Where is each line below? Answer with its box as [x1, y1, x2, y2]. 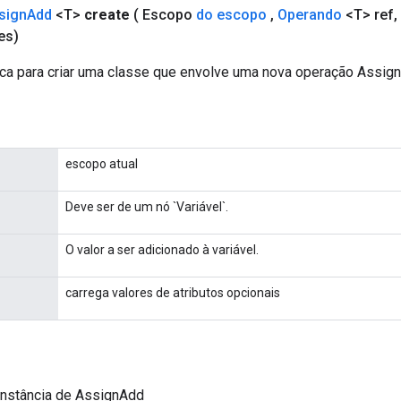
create [84, 5, 130, 23]
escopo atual [65, 156, 138, 171]
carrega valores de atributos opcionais [65, 285, 280, 300]
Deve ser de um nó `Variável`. [65, 199, 228, 214]
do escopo [196, 5, 267, 23]
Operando [277, 5, 342, 23]
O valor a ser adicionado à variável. [65, 242, 259, 257]
